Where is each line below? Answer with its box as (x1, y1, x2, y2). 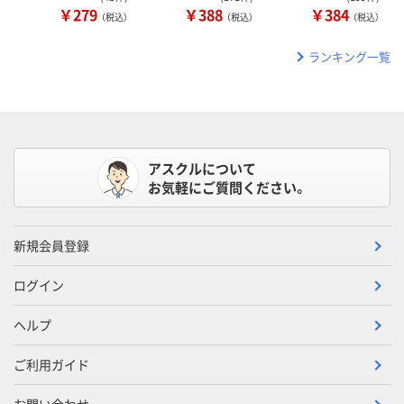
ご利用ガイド (14, 355, 89, 373)
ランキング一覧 (308, 48, 390, 65)
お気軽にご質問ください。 (147, 178, 308, 197)
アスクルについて (147, 159, 256, 178)
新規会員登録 (14, 236, 89, 254)
